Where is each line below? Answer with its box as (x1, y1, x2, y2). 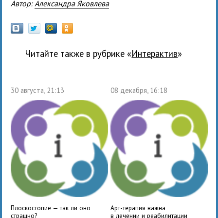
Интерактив (138, 47, 178, 59)
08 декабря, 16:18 (110, 85, 167, 95)
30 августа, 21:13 (11, 85, 65, 95)
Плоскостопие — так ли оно (11, 203, 91, 212)
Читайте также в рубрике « (25, 47, 132, 59)
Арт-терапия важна (110, 203, 165, 212)
